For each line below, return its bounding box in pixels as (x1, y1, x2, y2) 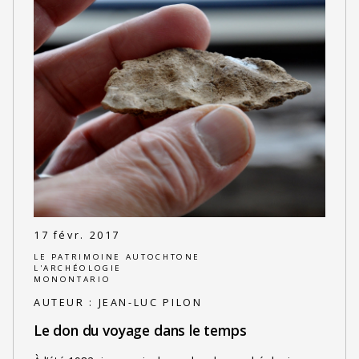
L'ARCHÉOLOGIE (33, 262, 123, 273)
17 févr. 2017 (33, 228, 121, 243)
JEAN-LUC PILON (98, 296, 203, 310)
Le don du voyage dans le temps (33, 320, 247, 340)
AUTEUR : (33, 296, 99, 310)
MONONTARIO (33, 273, 111, 284)
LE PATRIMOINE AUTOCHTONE (33, 251, 201, 262)
